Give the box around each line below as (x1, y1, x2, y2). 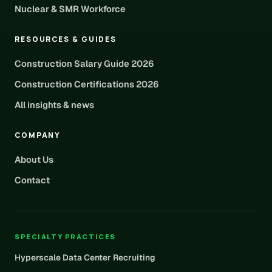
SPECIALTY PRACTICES (15, 232, 116, 241)
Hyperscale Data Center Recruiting (15, 252, 155, 263)
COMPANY (15, 130, 61, 140)
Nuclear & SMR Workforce (15, 3, 126, 15)
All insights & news (15, 99, 94, 110)
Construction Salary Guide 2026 (15, 58, 154, 69)
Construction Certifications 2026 (15, 78, 159, 90)
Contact (15, 174, 50, 186)
